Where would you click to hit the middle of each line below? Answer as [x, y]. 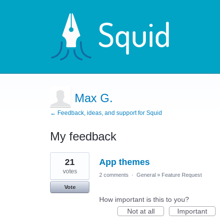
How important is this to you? [144, 199]
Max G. [94, 98]
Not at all [141, 211]
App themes [124, 162]
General [146, 175]
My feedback [83, 136]
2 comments [114, 175]
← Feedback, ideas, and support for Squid [106, 113]
